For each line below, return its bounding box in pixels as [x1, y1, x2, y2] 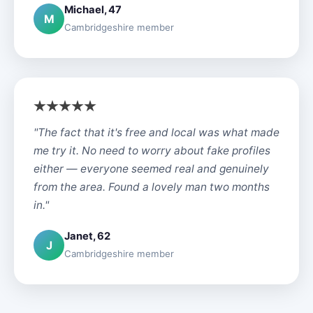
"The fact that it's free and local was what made [34, 126, 279, 139]
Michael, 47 [64, 3, 122, 16]
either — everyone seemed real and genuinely [34, 162, 269, 175]
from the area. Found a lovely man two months [34, 180, 270, 194]
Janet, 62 [64, 230, 110, 242]
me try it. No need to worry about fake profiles [34, 144, 270, 157]
